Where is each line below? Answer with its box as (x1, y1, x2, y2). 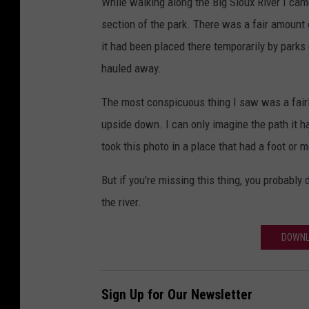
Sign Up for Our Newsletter (101, 287, 252, 303)
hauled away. (101, 61, 161, 75)
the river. (101, 195, 141, 209)
